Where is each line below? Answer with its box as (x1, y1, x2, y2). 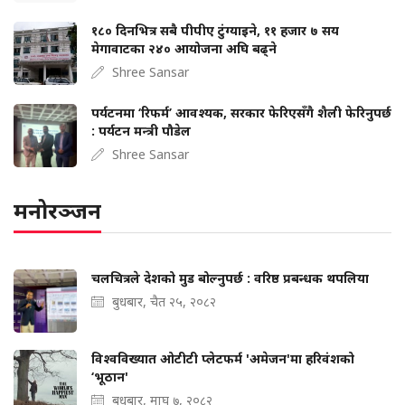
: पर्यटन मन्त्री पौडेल (91, 121, 191, 139)
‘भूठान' (91, 367, 128, 385)
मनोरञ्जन (14, 194, 101, 225)
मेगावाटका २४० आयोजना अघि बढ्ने (91, 39, 277, 57)
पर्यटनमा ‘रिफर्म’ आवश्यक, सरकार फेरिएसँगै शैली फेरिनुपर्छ (91, 103, 391, 121)
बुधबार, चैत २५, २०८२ (112, 292, 216, 310)
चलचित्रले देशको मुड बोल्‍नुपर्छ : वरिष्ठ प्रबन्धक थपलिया (91, 268, 369, 287)
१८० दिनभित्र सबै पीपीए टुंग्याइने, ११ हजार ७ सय (91, 21, 339, 39)
